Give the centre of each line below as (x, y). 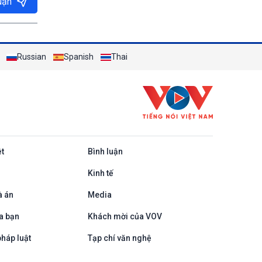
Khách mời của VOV (125, 216)
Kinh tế (100, 173)
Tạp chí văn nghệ (119, 238)
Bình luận (105, 151)
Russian (32, 57)
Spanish (79, 57)
